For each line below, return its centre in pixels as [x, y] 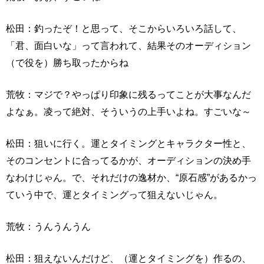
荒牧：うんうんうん [48, 227]
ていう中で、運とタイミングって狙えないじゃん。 [114, 195]
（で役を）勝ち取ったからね [67, 63]
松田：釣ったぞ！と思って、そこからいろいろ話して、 [124, 29]
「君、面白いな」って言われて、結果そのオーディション [128, 46]
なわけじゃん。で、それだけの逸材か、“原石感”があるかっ [131, 178]
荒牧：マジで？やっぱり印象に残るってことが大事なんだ [128, 95]
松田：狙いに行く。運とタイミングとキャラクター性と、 [128, 143]
